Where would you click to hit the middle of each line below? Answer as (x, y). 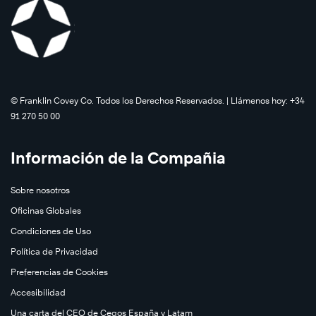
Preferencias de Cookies (59, 272)
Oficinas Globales (46, 210)
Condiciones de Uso (51, 231)
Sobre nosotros (40, 190)
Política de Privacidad (54, 251)
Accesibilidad (38, 292)
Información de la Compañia (118, 158)
